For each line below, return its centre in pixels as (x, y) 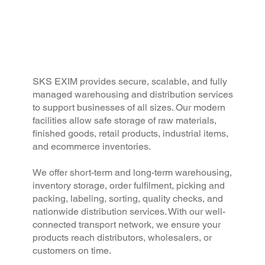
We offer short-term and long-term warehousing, (132, 173)
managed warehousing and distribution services (133, 95)
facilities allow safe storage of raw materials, (125, 121)
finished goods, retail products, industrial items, (131, 134)
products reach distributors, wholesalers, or (122, 238)
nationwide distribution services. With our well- (129, 212)
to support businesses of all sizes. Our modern (129, 108)
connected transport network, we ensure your (127, 225)
